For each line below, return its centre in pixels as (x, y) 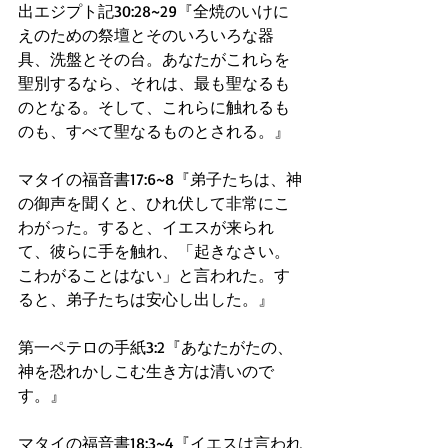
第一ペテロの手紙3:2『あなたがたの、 (155, 347)
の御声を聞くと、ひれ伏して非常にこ (154, 203)
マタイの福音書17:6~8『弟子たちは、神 (160, 179)
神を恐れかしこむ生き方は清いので (146, 371)
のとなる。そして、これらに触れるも (154, 107)
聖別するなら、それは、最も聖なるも (154, 83)
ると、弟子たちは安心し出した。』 (146, 299)
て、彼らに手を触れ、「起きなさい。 (154, 251)
